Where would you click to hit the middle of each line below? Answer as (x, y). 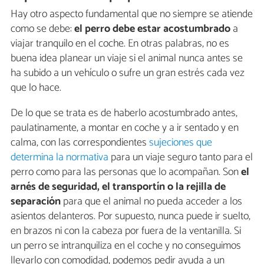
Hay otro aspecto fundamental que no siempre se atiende (132, 14)
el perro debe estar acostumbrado (152, 29)
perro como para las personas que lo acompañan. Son (126, 172)
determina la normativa (60, 157)
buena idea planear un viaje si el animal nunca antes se (127, 58)
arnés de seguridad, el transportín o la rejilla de (118, 187)
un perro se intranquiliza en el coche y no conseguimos (126, 245)
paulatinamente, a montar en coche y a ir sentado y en (125, 128)
